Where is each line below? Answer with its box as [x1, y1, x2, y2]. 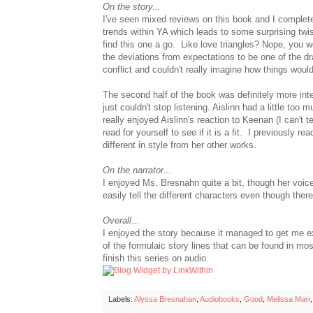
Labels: [108, 294, 134, 303]
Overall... [103, 214, 140, 226]
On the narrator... [103, 164, 172, 175]
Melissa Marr [267, 294, 310, 303]
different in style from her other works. [103, 139, 256, 150]
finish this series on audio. [103, 252, 209, 263]
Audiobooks [200, 294, 240, 303]
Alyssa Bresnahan [134, 294, 196, 303]
